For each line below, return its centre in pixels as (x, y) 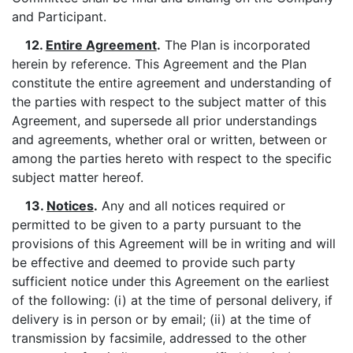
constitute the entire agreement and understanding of (172, 83)
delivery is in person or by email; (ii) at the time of (162, 319)
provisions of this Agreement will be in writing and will (174, 243)
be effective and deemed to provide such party (154, 262)
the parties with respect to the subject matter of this (169, 102)
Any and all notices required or (191, 206)
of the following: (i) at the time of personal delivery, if (172, 300)
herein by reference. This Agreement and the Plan (159, 64)
